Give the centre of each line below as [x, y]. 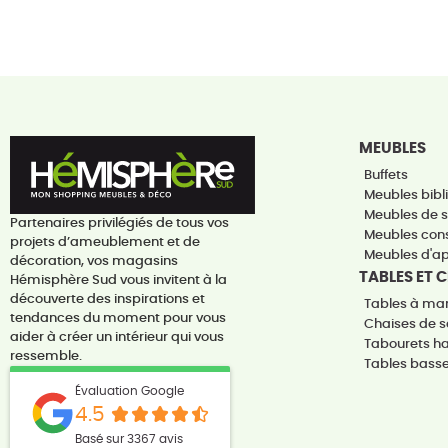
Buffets [386, 175]
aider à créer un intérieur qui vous [117, 338]
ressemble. [46, 357]
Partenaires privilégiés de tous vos [119, 224]
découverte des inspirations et [107, 300]
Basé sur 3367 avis [128, 439]
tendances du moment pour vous [118, 319]
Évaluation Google [129, 391]
